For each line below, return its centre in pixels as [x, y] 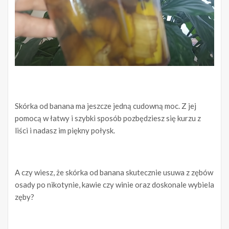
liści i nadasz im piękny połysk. [65, 131]
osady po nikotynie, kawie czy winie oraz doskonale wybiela [114, 185]
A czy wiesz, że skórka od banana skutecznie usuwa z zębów [114, 173]
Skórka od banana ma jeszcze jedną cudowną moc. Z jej [106, 106]
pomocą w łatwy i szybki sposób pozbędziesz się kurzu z [108, 118]
